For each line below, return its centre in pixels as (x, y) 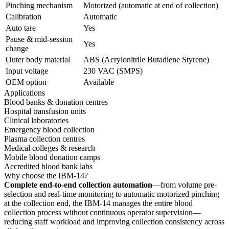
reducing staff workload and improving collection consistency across (114, 221)
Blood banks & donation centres (56, 102)
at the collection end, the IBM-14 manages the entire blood (98, 203)
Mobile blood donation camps (52, 157)
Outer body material (38, 59)
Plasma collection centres (44, 139)
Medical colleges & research (50, 148)
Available (99, 82)
